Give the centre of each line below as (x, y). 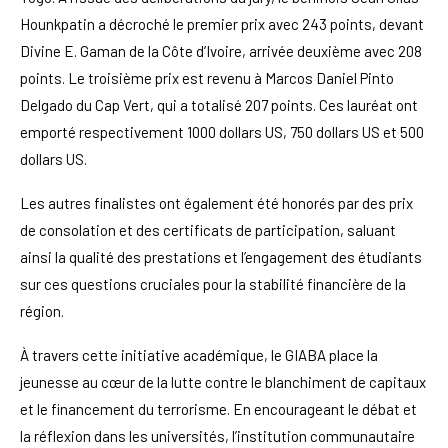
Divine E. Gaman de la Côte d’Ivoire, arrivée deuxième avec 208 (221, 50)
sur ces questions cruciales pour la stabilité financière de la (213, 283)
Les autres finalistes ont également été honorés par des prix (216, 202)
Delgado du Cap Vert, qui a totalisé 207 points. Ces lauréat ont (219, 104)
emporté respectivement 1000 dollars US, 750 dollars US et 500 (222, 131)
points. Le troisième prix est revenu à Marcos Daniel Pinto (207, 77)
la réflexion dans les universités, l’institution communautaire (217, 435)
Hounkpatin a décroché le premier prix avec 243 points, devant (222, 23)
